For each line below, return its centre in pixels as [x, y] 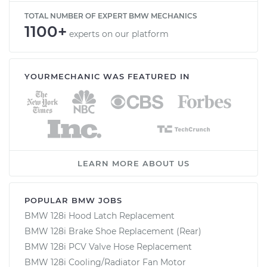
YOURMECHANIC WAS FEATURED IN [107, 76]
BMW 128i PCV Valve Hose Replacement [108, 246]
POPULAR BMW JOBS [73, 200]
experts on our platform [119, 34]
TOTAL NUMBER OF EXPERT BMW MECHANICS [111, 15]
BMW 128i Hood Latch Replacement [100, 215]
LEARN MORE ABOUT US [133, 163]
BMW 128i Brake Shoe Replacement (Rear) [113, 231]
